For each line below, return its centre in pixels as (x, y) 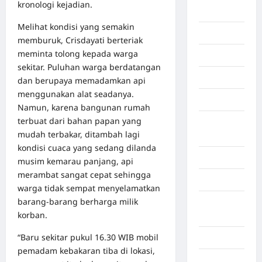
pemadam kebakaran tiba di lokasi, (86, 251)
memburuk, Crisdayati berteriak (80, 40)
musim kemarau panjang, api (75, 161)
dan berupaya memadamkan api (82, 81)
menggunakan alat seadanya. (76, 94)
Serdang (216, 216)
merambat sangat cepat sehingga (84, 175)
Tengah (213, 136)
